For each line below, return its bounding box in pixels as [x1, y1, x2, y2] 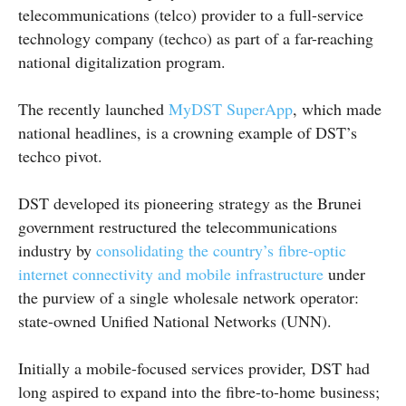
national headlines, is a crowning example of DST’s [18, 121, 357, 143]
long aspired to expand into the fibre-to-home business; [18, 380, 380, 402]
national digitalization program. [18, 50, 226, 72]
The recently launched [18, 97, 169, 120]
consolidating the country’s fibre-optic [96, 238, 346, 261]
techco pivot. [18, 144, 102, 167]
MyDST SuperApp [169, 97, 293, 120]
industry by [18, 238, 96, 261]
